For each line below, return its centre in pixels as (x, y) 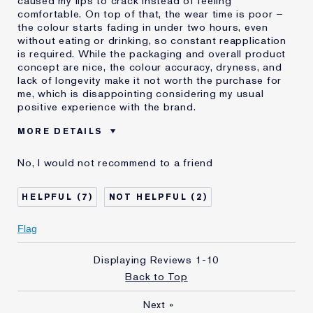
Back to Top (156, 277)
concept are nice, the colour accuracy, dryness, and (150, 67)
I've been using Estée (72, 209)
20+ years (170, 209)
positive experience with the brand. (107, 107)
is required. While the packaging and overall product (152, 54)
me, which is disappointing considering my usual (141, 94)
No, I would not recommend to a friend (115, 163)
